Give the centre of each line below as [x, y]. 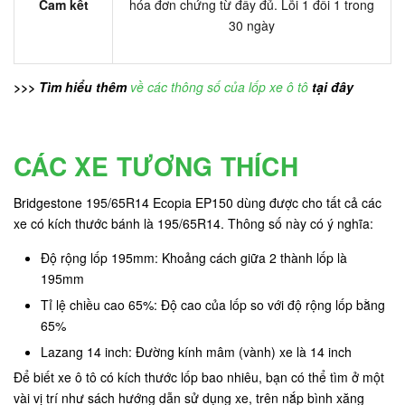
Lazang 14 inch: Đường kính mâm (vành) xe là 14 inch [196, 351]
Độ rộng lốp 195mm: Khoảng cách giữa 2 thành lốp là [194, 258]
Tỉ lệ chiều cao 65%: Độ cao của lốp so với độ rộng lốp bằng [213, 304]
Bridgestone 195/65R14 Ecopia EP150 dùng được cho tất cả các [198, 203]
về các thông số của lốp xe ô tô [219, 87]
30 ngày [252, 26]
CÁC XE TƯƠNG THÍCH [156, 166]
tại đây [331, 87]
